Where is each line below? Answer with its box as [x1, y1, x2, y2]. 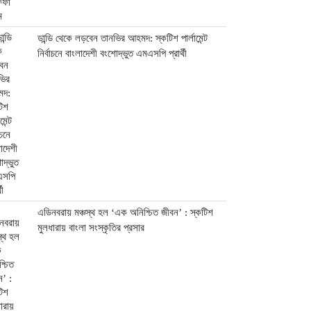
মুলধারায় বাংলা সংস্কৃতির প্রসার [37, 222, 145, 233]
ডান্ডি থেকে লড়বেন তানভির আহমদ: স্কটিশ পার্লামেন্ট [37, 33, 208, 44]
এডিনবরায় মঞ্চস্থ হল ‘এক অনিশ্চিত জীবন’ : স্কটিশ [37, 207, 214, 218]
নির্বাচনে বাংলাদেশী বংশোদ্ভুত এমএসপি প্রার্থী [37, 48, 187, 59]
